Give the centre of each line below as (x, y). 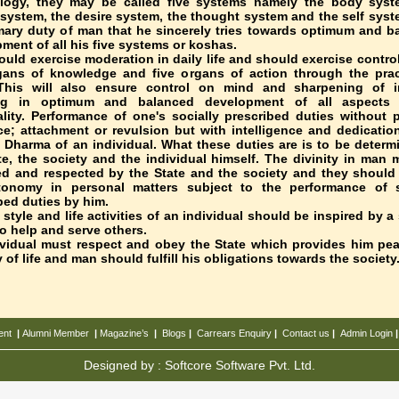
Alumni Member (56, 333)
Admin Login (366, 333)
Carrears (216, 333)
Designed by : (124, 365)
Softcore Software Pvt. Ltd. (240, 365)
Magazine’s (124, 333)
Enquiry (255, 333)
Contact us (306, 333)
